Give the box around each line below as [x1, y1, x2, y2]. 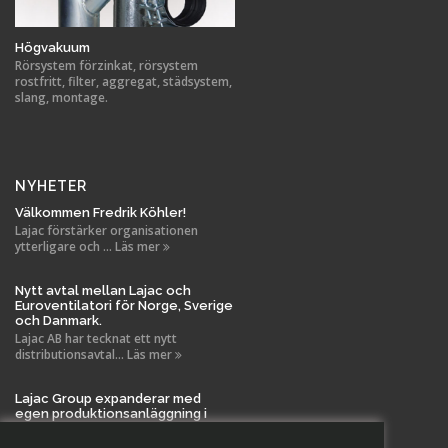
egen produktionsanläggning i [15, 406, 207, 422]
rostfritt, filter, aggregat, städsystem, [15, 73, 232, 91]
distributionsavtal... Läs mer [15, 346, 175, 364]
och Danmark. [15, 313, 102, 329]
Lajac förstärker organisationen [15, 222, 198, 240]
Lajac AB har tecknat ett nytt [15, 330, 177, 348]
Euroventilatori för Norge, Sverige [15, 298, 233, 314]
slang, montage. [15, 89, 108, 107]
